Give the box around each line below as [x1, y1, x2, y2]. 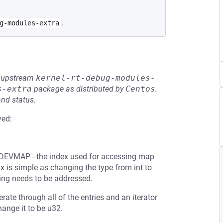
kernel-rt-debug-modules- [36, 73, 155, 83]
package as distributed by [32, 84, 125, 94]
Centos [125, 84, 155, 94]
